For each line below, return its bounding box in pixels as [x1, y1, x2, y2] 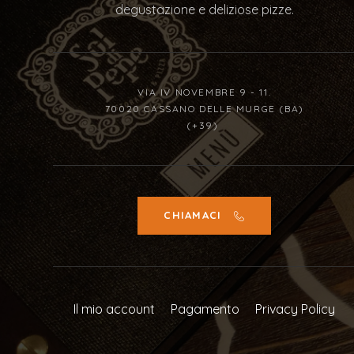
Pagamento [171, 301, 240, 318]
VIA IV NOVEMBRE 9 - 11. [137, 85, 272, 98]
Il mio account [73, 301, 156, 318]
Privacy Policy [255, 301, 336, 318]
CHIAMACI [164, 209, 222, 222]
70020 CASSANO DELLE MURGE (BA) [104, 102, 304, 115]
